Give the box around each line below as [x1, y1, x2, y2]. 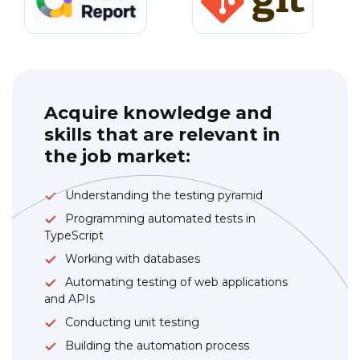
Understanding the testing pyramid [65, 187, 263, 202]
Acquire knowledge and [44, 101, 272, 124]
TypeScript [44, 227, 104, 243]
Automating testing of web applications [65, 274, 288, 289]
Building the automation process [65, 337, 249, 353]
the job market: [44, 145, 190, 167]
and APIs [44, 291, 95, 306]
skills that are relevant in [44, 123, 280, 145]
